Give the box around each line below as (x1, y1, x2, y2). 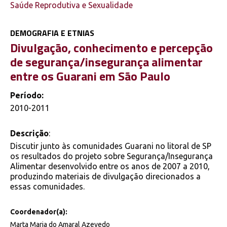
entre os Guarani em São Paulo (10, 66, 170, 85)
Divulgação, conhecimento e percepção (10, 38, 213, 57)
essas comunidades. (10, 182, 85, 192)
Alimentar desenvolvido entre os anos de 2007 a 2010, (10, 162, 210, 171)
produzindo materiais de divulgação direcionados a (10, 172, 201, 181)
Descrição (10, 129, 49, 138)
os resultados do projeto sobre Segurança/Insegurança (10, 152, 213, 161)
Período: (10, 91, 44, 100)
